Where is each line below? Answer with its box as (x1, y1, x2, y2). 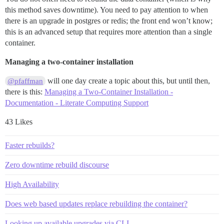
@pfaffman (7, 77, 43, 85)
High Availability (5, 180, 59, 189)
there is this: (5, 87, 44, 96)
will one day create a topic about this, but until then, (45, 76, 210, 85)
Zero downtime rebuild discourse (5, 160, 109, 169)
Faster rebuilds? (5, 141, 54, 150)
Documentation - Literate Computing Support (5, 98, 148, 107)
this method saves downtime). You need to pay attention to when (5, 5, 208, 14)
